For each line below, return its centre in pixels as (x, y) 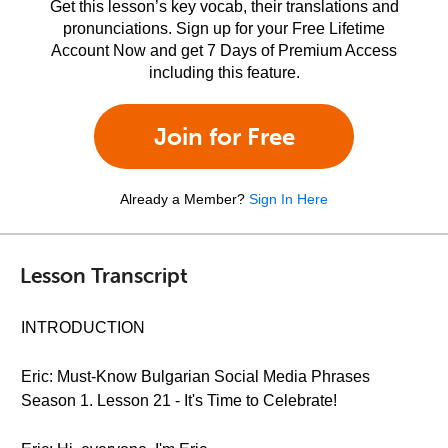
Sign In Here (288, 199)
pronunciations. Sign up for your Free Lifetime (224, 28)
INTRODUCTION (83, 327)
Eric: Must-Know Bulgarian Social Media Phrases (195, 376)
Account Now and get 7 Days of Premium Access (224, 50)
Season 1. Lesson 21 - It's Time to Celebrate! (179, 400)
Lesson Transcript (104, 274)
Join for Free (224, 136)
